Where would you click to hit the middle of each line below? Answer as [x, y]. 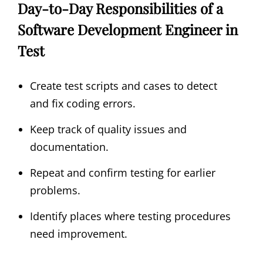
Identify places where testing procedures [130, 216]
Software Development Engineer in [128, 30]
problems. [55, 190]
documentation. [69, 146]
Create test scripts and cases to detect [124, 85]
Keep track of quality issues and [108, 129]
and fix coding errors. [83, 103]
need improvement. [79, 233]
